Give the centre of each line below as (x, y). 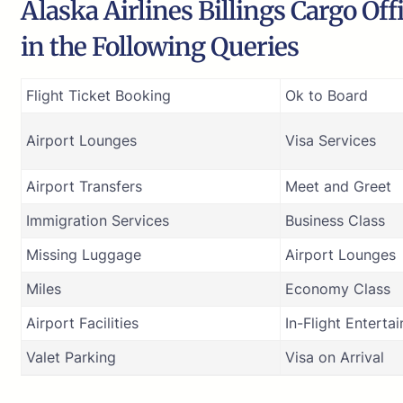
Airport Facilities (82, 322)
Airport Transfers (84, 186)
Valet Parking (71, 357)
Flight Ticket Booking (99, 95)
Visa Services (331, 140)
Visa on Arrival (335, 357)
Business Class (335, 220)
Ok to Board (327, 95)
